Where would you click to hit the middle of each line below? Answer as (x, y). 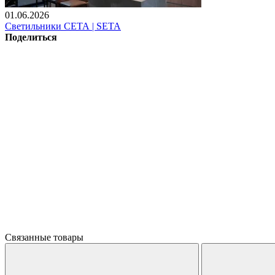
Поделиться (31, 37)
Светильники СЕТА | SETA (63, 26)
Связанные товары (44, 237)
